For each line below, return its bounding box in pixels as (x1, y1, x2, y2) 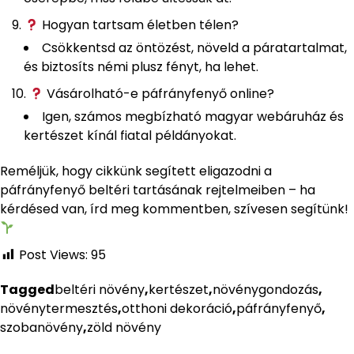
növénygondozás (213, 281, 318, 299)
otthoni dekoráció (122, 299, 232, 318)
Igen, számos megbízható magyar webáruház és (42, 107, 344, 126)
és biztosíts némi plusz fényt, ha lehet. (24, 58, 258, 77)
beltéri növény (55, 281, 145, 299)
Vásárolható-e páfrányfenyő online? (43, 85, 275, 104)
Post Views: (19, 246, 88, 265)
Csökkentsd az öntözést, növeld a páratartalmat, (42, 39, 347, 58)
